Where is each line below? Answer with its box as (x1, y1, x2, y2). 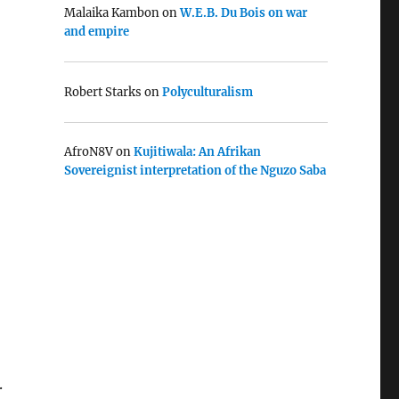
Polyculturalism (161, 84, 253, 100)
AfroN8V (63, 144, 113, 160)
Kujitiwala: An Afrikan (133, 144, 261, 160)
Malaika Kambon (63, 5, 159, 21)
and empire (63, 24, 129, 40)
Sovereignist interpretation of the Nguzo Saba (63, 163, 326, 179)
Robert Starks (63, 84, 142, 100)
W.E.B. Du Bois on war (179, 5, 307, 21)
